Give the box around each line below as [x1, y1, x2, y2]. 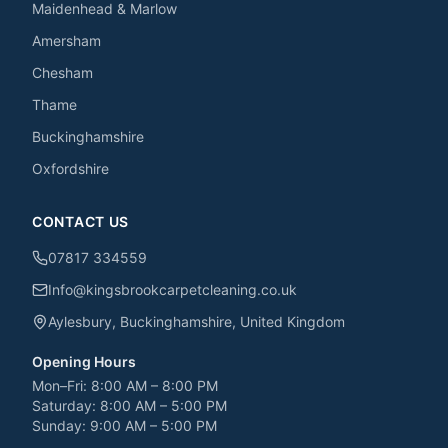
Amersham [32, 32, 101, 49]
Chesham [32, 64, 93, 81]
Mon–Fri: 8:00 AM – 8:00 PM [32, 377, 218, 394]
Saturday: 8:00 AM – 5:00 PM [32, 397, 227, 414]
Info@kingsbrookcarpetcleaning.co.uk [48, 281, 297, 298]
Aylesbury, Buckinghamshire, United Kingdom [48, 313, 345, 330]
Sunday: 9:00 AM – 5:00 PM [32, 417, 217, 434]
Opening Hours [32, 353, 136, 370]
